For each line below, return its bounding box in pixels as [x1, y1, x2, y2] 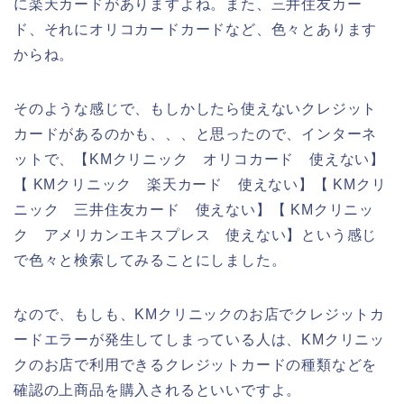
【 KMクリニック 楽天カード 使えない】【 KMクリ [14, 176, 387, 192]
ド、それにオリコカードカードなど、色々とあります [14, 21, 378, 37]
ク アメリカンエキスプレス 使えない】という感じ [14, 226, 378, 243]
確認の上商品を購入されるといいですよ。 [14, 381, 302, 398]
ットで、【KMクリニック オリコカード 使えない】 [14, 151, 385, 167]
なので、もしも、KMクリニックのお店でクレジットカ [14, 306, 385, 322]
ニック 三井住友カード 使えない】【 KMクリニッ [14, 201, 374, 217]
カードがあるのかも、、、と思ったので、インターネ [14, 125, 378, 142]
